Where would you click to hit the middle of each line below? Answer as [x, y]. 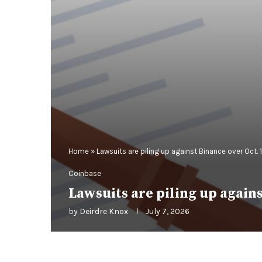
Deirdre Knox [104, 211]
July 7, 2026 [168, 211]
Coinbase [85, 173]
